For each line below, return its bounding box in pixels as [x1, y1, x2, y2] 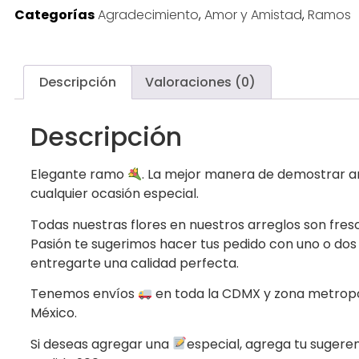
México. [30, 304, 77, 323]
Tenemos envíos [30, 284, 138, 304]
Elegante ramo [30, 165, 127, 184]
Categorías [14, 5, 95, 24]
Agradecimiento [98, 5, 199, 24]
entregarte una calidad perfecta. [30, 253, 239, 272]
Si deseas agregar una [30, 334, 172, 353]
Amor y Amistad [204, 5, 302, 24]
